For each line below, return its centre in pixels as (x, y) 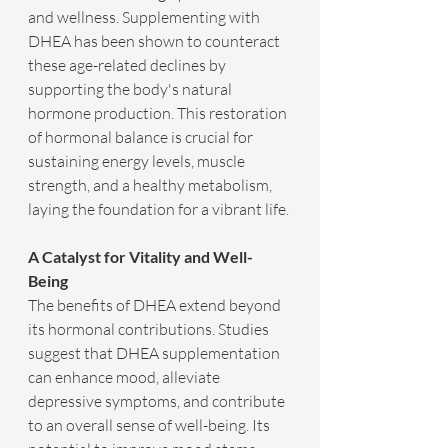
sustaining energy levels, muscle (138, 161)
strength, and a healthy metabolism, (151, 185)
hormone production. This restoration (159, 113)
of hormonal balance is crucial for (142, 137)
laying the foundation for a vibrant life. (158, 209)
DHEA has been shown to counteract (155, 41)
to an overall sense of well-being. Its (150, 425)
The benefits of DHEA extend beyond (156, 305)
